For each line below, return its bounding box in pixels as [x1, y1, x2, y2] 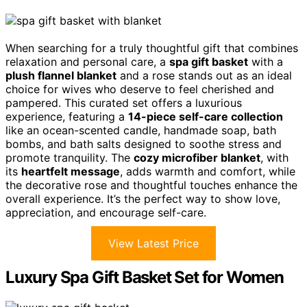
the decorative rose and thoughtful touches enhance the [5, 178, 297, 193]
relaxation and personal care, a [5, 55, 169, 69]
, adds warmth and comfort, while [120, 164, 295, 179]
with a [248, 55, 283, 69]
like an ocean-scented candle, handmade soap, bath [5, 123, 276, 138]
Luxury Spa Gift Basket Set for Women [5, 267, 284, 288]
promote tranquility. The [5, 151, 134, 165]
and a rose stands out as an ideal [116, 69, 292, 83]
